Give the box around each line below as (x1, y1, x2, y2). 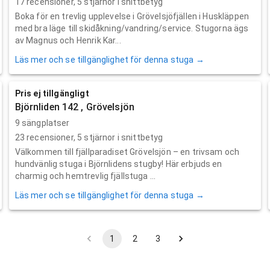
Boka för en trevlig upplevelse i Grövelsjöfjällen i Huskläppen (14, 11, 249, 21)
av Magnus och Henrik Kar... (14, 35, 121, 45)
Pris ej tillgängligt (14, 88, 89, 98)
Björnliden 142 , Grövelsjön (14, 101, 134, 113)
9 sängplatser (14, 118, 70, 128)
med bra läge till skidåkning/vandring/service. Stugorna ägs (14, 23, 249, 33)
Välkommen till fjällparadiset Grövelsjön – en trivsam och (14, 146, 240, 157)
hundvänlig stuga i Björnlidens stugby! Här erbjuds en (14, 159, 222, 169)
